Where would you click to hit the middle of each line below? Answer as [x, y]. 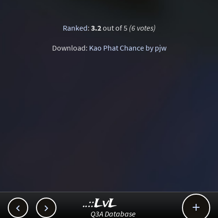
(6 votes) [142, 28]
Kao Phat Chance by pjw [127, 48]
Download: [70, 48]
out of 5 [115, 28]
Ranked [75, 28]
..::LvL [100, 204]
